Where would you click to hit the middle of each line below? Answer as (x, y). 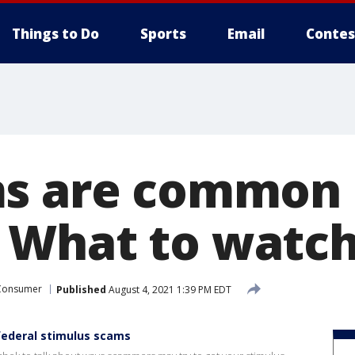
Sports (163, 34)
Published (81, 289)
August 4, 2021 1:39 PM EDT (169, 289)
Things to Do (55, 34)
